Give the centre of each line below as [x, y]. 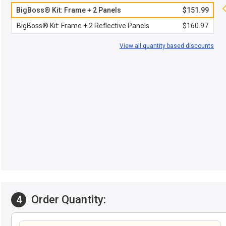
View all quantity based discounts [167, 46]
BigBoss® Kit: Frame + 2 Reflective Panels [83, 26]
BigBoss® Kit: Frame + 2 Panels [69, 10]
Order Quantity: [67, 200]
